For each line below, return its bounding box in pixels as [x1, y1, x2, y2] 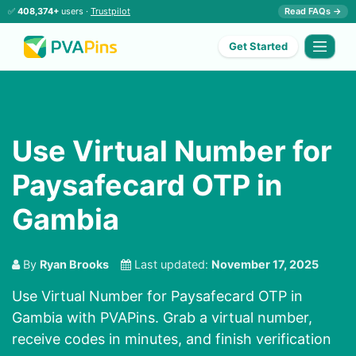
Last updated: [131, 257, 211, 272]
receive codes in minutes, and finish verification [12, 331, 331, 348]
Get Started [229, 40, 288, 53]
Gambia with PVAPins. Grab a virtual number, [12, 309, 312, 327]
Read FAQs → [284, 6, 342, 17]
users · [59, 6, 91, 17]
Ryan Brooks [40, 257, 109, 272]
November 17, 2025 [211, 257, 319, 272]
